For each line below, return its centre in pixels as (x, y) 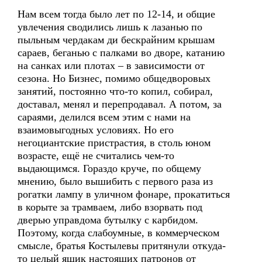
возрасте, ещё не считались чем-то (96, 156)
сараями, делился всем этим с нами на (104, 117)
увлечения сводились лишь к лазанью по (110, 27)
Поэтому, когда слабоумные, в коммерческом (118, 233)
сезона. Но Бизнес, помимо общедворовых (114, 78)
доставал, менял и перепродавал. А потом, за (120, 104)
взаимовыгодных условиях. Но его (96, 130)
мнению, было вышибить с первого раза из (115, 181)
